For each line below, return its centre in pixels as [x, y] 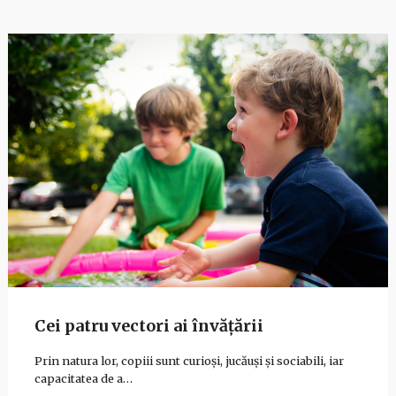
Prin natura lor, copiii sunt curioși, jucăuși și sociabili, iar [189, 360]
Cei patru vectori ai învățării [148, 325]
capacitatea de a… [83, 378]
